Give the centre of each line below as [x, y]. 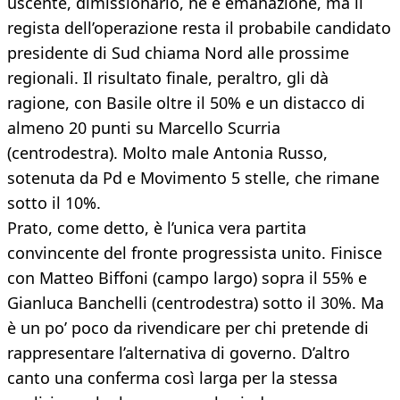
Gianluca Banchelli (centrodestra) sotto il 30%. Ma [196, 303]
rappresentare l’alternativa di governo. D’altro [179, 353]
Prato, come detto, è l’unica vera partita [157, 228]
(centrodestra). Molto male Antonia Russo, [167, 153]
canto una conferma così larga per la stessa [172, 378]
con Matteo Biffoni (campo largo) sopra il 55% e [187, 278]
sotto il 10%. [54, 203]
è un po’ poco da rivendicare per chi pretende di [188, 328]
